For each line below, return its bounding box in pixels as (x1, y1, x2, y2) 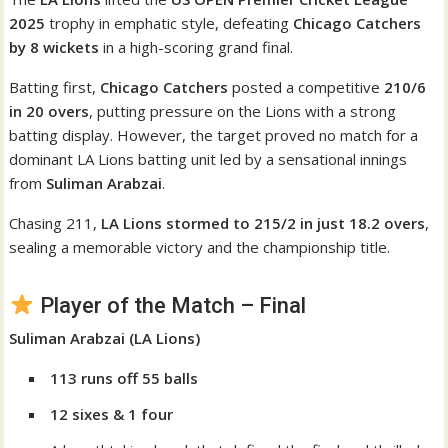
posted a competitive (228, 76, 385, 97)
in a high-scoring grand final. (99, 36, 294, 57)
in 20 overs (9, 100, 90, 121)
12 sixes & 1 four (50, 403, 174, 424)
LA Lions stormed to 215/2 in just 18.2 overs (101, 212, 426, 233)
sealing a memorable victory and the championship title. (9, 236, 391, 257)
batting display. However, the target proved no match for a (9, 124, 419, 145)
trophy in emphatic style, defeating (45, 12, 294, 33)
